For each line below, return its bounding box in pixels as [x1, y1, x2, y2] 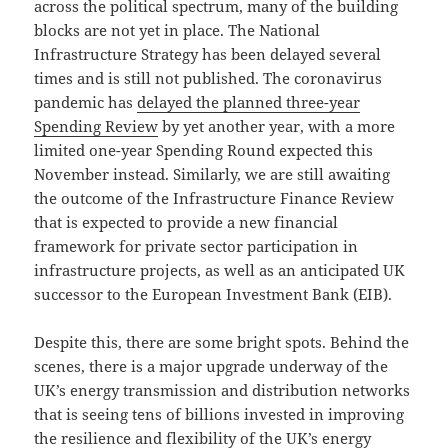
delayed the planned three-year [137, 91, 361, 112]
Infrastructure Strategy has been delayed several [34, 43, 382, 64]
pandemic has [34, 91, 138, 112]
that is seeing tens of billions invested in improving [34, 403, 405, 424]
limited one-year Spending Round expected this [34, 139, 374, 160]
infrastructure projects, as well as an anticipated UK [34, 259, 406, 280]
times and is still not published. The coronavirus [34, 67, 383, 88]
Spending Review [34, 115, 159, 136]
